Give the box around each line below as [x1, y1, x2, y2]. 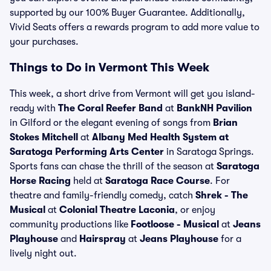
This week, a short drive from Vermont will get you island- [10, 88, 255, 99]
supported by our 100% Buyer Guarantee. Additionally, [10, 7, 245, 18]
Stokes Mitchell [10, 132, 78, 143]
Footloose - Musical [131, 219, 219, 230]
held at [71, 175, 105, 186]
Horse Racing [10, 175, 71, 186]
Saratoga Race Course [105, 175, 210, 186]
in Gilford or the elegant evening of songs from [10, 117, 213, 128]
